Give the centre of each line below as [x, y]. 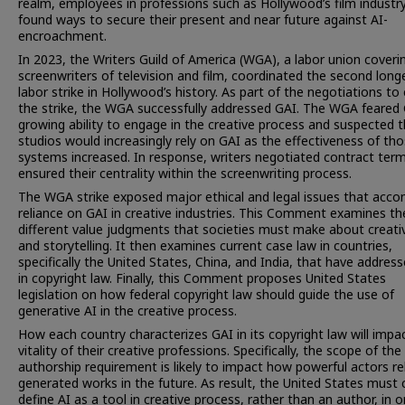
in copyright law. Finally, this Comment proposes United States [202, 278]
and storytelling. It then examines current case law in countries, [205, 246]
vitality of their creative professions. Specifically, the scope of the [210, 351]
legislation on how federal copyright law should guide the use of [206, 295]
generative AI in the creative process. [127, 311]
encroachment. [62, 36]
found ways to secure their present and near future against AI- [203, 20]
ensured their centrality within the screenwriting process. [185, 174]
